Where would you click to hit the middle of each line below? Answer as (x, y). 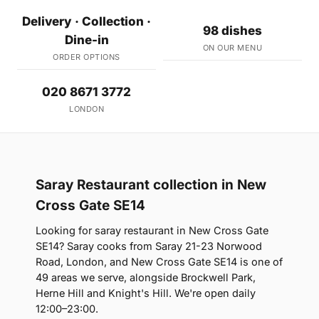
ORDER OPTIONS (87, 57)
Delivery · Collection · (87, 21)
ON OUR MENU (232, 48)
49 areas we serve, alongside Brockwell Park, (146, 277)
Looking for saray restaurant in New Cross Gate (152, 230)
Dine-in (87, 40)
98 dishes (232, 31)
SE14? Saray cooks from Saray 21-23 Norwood (149, 246)
